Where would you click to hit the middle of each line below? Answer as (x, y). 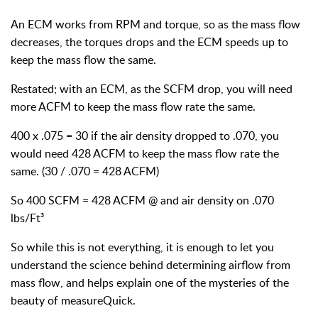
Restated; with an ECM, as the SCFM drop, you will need (152, 88)
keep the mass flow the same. (83, 59)
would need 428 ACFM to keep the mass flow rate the (145, 153)
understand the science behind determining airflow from (150, 264)
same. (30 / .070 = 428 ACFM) (85, 171)
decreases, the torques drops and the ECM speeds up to (149, 42)
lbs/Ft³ (27, 218)
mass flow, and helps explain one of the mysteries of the (150, 282)
